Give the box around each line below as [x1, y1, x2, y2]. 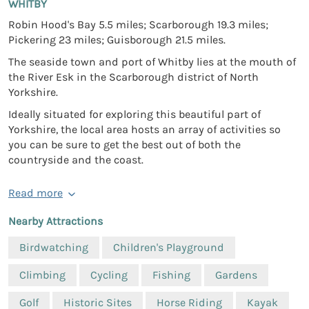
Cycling [90, 268, 128, 282]
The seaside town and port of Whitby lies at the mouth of [8, 55, 296, 69]
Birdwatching [19, 241, 88, 255]
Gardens [215, 268, 257, 282]
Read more [8, 186, 63, 200]
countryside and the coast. [8, 153, 143, 167]
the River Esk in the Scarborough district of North [8, 70, 259, 84]
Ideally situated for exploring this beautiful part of [8, 108, 261, 121]
